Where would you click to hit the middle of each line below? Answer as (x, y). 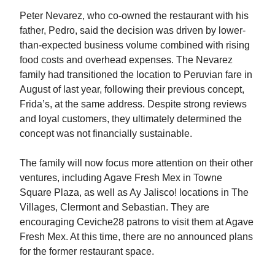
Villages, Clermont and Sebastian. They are (114, 207)
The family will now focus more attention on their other (136, 163)
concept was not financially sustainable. (106, 133)
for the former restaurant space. (87, 251)
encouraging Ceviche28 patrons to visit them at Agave (137, 222)
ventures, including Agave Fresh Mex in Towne (121, 177)
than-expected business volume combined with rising (135, 45)
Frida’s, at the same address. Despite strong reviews (133, 104)
